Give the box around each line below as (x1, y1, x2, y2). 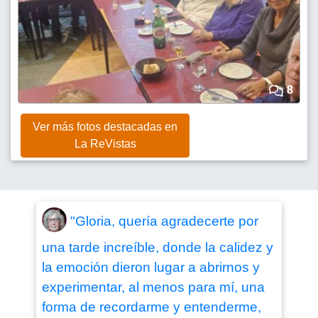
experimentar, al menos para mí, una (41, 279, 265, 295)
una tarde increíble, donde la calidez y (41, 239, 273, 255)
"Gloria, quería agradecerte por (70, 214, 258, 229)
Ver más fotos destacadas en (33, 120, 177, 133)
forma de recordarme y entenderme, (41, 299, 261, 314)
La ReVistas (74, 137, 136, 150)
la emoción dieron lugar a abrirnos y (41, 259, 260, 275)
